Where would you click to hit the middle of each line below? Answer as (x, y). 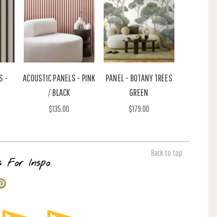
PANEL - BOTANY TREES (139, 77)
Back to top (167, 153)
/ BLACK (59, 92)
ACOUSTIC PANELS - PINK (59, 77)
